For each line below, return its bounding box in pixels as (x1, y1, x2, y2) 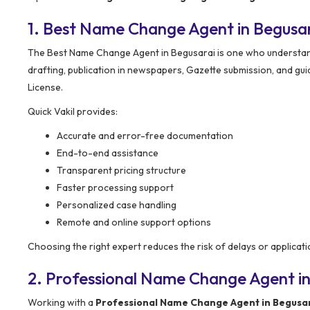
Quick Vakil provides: (28, 104, 118, 118)
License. (28, 80, 63, 93)
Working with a (28, 295, 95, 309)
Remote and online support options (57, 215, 211, 228)
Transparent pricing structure (57, 163, 186, 176)
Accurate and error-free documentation (57, 129, 233, 142)
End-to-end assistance (57, 146, 158, 159)
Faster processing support (57, 181, 174, 194)
